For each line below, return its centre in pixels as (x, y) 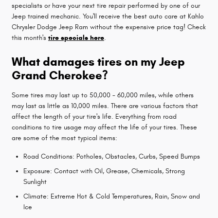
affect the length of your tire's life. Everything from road (94, 116)
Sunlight (35, 182)
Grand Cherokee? (60, 75)
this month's (30, 37)
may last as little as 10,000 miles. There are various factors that (105, 106)
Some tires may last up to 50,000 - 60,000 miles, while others (103, 95)
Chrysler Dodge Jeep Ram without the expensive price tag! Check (109, 27)
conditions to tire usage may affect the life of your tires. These (104, 127)
